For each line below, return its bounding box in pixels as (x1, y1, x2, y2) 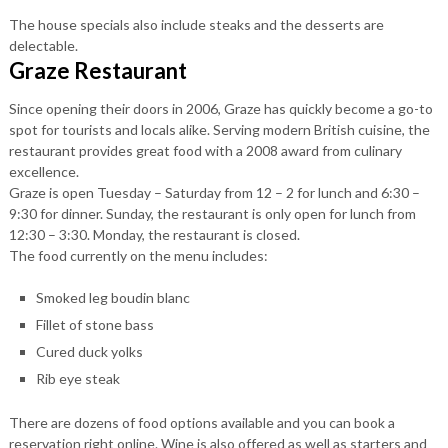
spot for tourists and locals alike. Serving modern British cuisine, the (8, 120, 430, 138)
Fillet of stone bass (35, 315, 154, 333)
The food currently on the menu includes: (8, 246, 268, 264)
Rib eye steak (35, 369, 120, 387)
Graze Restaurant (8, 56, 187, 84)
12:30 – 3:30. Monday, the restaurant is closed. (8, 225, 300, 243)
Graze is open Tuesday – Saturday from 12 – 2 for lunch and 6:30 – (8, 183, 420, 201)
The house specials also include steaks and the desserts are (8, 15, 384, 33)
